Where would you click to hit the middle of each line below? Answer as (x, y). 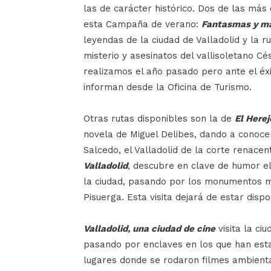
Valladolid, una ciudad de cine (149, 228)
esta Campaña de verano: (142, 24)
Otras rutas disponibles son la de (159, 118)
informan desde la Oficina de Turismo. (168, 87)
